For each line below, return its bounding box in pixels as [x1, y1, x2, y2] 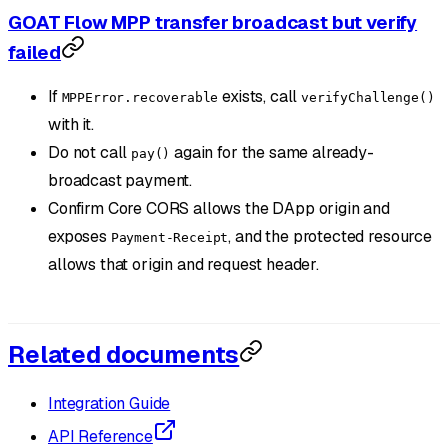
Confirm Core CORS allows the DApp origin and [48, 198, 390, 220]
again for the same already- [170, 142, 374, 164]
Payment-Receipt [110, 230, 229, 246]
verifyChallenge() [301, 90, 435, 106]
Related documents [8, 338, 240, 370]
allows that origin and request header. [48, 254, 319, 276]
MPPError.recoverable [61, 90, 219, 106]
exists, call [218, 86, 302, 108]
